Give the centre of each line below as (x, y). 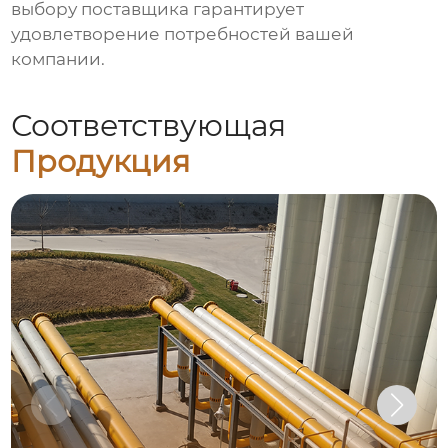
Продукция (101, 162)
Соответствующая (149, 126)
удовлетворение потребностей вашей (183, 34)
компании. (58, 59)
